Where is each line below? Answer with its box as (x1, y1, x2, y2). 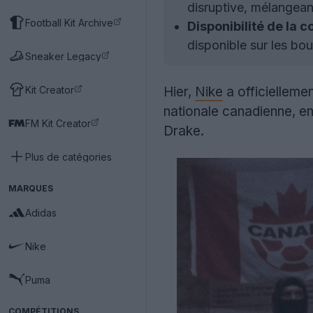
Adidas (25, 206, 57, 219)
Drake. (163, 123, 204, 139)
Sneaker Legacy (25, 50, 101, 62)
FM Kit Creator (25, 117, 91, 129)
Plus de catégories (25, 150, 112, 163)
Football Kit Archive (25, 16, 113, 29)
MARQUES (8, 183, 53, 194)
